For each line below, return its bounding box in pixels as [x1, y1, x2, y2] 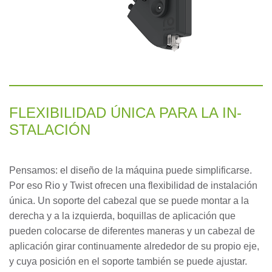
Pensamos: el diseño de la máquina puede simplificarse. [9, 165, 252, 175]
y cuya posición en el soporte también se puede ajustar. [9, 256, 247, 267]
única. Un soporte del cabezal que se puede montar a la [9, 195, 249, 206]
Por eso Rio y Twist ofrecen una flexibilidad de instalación [9, 180, 257, 191]
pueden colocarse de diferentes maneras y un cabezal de [9, 225, 255, 236]
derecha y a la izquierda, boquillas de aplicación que [9, 210, 236, 221]
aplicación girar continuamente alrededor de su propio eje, [9, 240, 259, 251]
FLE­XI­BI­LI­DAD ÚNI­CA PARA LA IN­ [9, 104, 242, 121]
